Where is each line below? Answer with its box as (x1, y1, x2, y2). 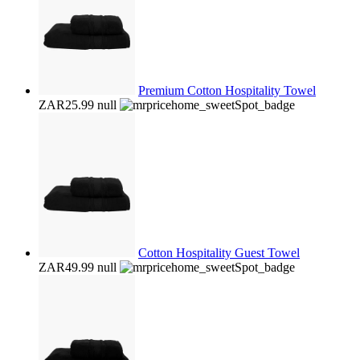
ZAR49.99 (39, 260, 94, 274)
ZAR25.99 (39, 98, 94, 112)
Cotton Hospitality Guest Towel (138, 246, 300, 260)
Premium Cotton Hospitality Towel (138, 84, 316, 97)
